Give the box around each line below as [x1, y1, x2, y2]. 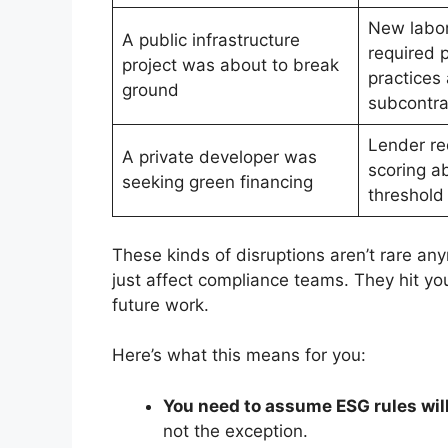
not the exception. [163, 420, 308, 441]
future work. [112, 294, 209, 315]
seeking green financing [121, 172, 313, 193]
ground [121, 80, 179, 101]
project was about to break [121, 55, 339, 76]
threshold [367, 185, 444, 206]
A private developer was [121, 147, 317, 168]
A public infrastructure [121, 30, 300, 51]
